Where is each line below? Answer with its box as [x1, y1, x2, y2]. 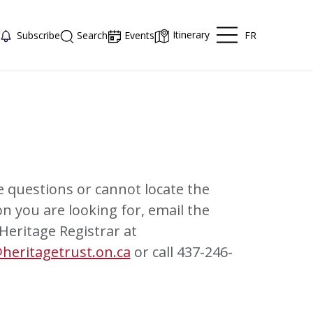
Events [124, 29, 155, 42]
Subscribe [17, 28, 61, 42]
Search [77, 29, 108, 42]
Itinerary [173, 28, 210, 42]
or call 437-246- [130, 242, 233, 261]
